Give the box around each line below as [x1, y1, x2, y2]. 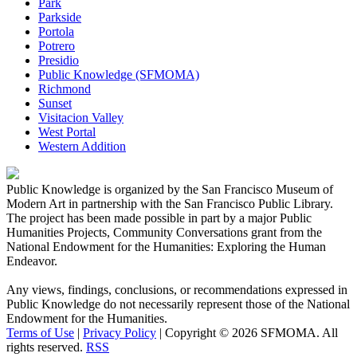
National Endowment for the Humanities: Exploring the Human [6, 239, 326, 253]
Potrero [38, 38, 75, 53]
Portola [38, 24, 74, 38]
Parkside [38, 10, 81, 24]
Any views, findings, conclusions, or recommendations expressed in [6, 282, 347, 296]
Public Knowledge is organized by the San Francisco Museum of [6, 182, 333, 196]
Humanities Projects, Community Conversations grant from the [6, 225, 322, 239]
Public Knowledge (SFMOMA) [38, 67, 199, 81]
